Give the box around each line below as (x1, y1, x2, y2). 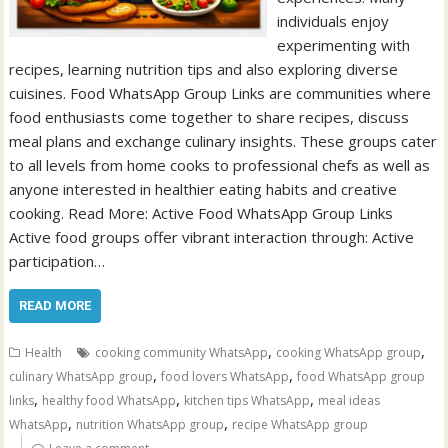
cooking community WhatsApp (95, 344, 269, 361)
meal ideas (318, 392, 381, 409)
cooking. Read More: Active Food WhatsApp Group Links (9, 203, 394, 223)
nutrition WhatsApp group (76, 416, 225, 433)
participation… (9, 251, 106, 271)
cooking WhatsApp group (276, 344, 422, 361)
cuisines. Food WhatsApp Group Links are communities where (9, 83, 432, 103)
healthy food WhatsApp (42, 392, 177, 409)
